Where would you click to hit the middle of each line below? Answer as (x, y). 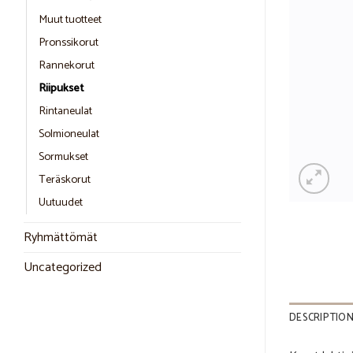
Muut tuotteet (70, 19)
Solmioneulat (69, 134)
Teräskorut (65, 179)
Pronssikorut (69, 42)
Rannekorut (67, 65)
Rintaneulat (65, 111)
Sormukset (63, 156)
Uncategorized (63, 267)
